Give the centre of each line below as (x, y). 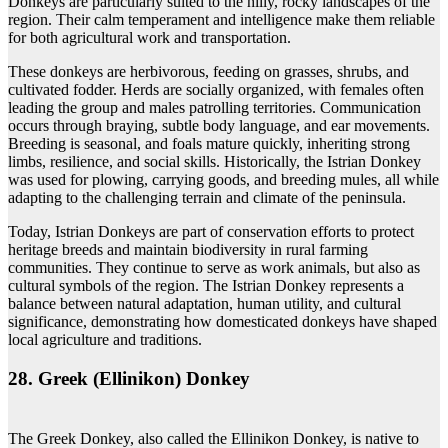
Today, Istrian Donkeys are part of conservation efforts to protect (211, 231)
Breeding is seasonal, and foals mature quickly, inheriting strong (209, 143)
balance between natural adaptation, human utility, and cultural (204, 303)
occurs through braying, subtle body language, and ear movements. (219, 125)
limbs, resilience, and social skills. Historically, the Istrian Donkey (214, 161)
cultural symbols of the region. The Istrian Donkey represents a (206, 285)
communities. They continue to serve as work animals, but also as (214, 267)
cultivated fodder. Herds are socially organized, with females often (216, 89)
